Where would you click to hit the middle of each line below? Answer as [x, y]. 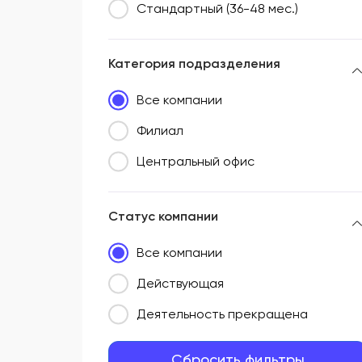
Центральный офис [196, 162]
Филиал [160, 131]
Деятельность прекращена [222, 314]
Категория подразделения [194, 64]
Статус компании [163, 217]
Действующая [180, 284]
